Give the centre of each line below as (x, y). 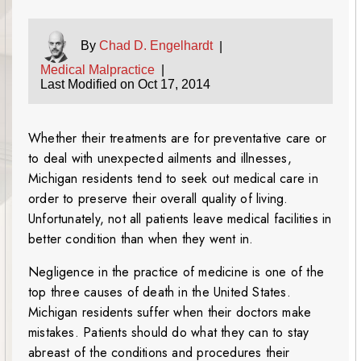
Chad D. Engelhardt (156, 46)
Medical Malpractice (98, 70)
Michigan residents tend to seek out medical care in (173, 179)
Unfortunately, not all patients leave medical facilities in (180, 219)
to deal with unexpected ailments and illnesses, (160, 159)
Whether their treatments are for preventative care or (178, 139)
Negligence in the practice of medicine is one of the (176, 272)
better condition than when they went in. (141, 239)
